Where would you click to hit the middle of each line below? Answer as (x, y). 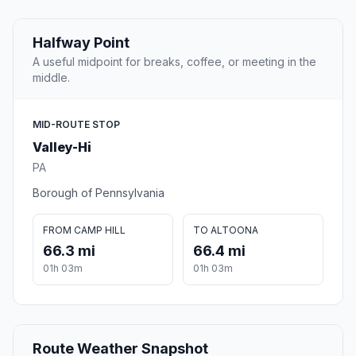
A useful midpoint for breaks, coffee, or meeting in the (174, 62)
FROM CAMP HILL (84, 230)
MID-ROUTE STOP (76, 125)
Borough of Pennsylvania (99, 193)
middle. (51, 78)
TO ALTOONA (226, 230)
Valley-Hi (62, 147)
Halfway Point (81, 43)
